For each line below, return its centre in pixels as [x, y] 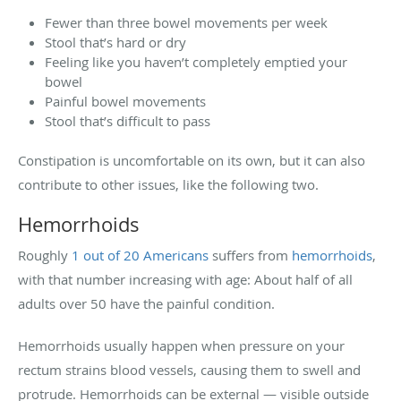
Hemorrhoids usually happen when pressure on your [181, 345]
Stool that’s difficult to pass [128, 120]
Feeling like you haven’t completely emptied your [196, 61]
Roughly [45, 255]
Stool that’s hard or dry [115, 42]
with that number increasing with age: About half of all [185, 279]
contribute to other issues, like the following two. [168, 184]
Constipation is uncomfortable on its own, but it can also [192, 160]
